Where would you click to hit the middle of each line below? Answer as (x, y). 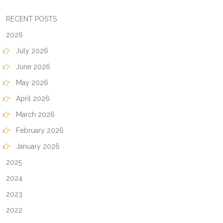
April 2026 (32, 99)
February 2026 (39, 130)
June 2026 (32, 67)
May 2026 (31, 83)
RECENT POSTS (30, 19)
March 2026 (34, 114)
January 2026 (37, 146)
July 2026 (31, 51)
